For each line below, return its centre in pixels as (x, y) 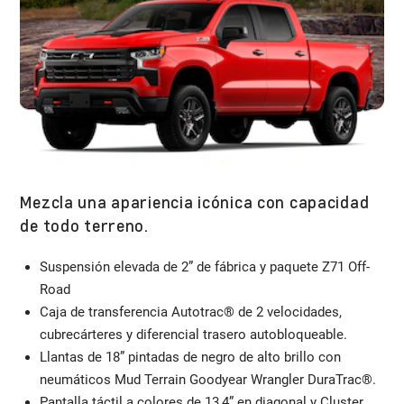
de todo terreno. (84, 225)
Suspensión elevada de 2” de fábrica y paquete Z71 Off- (204, 266)
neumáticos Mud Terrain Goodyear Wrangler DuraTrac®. (207, 379)
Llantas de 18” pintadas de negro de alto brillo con (190, 357)
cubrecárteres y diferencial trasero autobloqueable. (193, 334)
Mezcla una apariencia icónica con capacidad (195, 201)
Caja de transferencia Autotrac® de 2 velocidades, (190, 312)
